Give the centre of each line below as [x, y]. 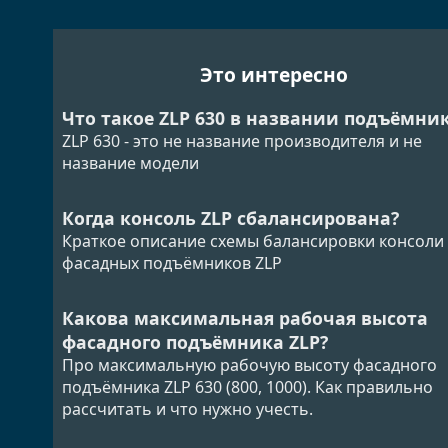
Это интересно [274, 75]
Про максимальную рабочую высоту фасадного [249, 364]
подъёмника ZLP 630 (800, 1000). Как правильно [247, 386]
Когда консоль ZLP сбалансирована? [230, 218]
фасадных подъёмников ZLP [171, 263]
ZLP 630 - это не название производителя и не [241, 141]
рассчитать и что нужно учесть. [187, 408]
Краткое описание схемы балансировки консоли [252, 241]
